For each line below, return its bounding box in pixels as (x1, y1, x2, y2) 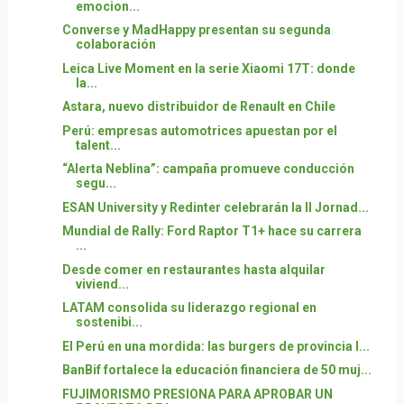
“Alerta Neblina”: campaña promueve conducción (61, 161, 354, 177)
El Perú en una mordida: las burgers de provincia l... (61, 338, 370, 353)
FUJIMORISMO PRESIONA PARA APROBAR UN (61, 386, 333, 401)
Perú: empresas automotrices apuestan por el (61, 123, 337, 138)
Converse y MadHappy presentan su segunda (61, 23, 331, 38)
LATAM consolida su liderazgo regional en (61, 300, 317, 316)
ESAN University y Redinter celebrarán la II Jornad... (61, 199, 369, 215)
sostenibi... (75, 315, 142, 330)
